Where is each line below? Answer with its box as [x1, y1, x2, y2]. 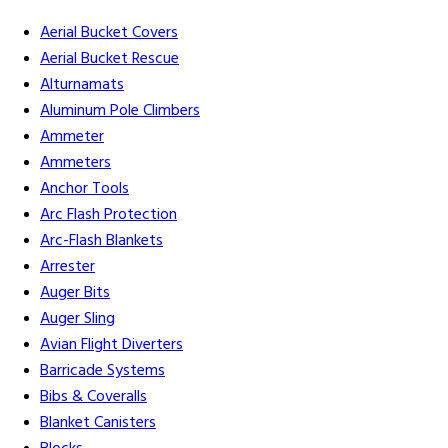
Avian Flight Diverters [40, 332, 183, 359]
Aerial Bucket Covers [40, 20, 178, 47]
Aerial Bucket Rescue [40, 46, 179, 73]
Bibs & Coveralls [40, 384, 147, 411]
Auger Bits [40, 280, 110, 307]
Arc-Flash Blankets [40, 228, 163, 255]
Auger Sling [40, 306, 115, 333]
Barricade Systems [40, 358, 165, 385]
